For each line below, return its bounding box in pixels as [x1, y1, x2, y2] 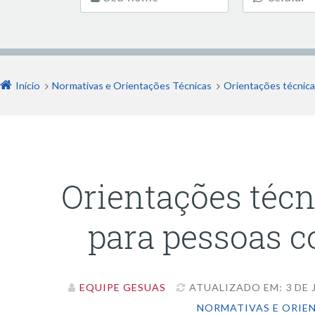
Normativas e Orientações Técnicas [52, 79, 212, 91]
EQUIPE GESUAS [79, 281, 167, 293]
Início [15, 79, 40, 91]
